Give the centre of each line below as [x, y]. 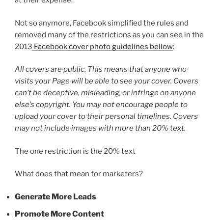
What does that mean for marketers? [79, 174]
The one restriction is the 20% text [75, 151]
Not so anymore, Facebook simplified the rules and [102, 23]
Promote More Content [59, 214]
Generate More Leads [55, 196]
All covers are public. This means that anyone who [101, 69]
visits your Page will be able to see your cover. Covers [107, 81]
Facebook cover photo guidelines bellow [103, 46]
